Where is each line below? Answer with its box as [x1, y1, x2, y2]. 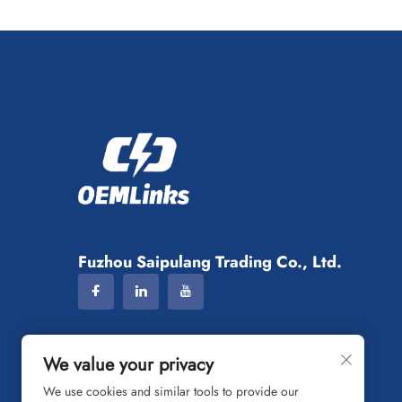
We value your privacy [43, 352, 214, 378]
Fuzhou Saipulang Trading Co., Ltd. [78, 250, 342, 274]
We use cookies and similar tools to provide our [43, 382, 299, 400]
